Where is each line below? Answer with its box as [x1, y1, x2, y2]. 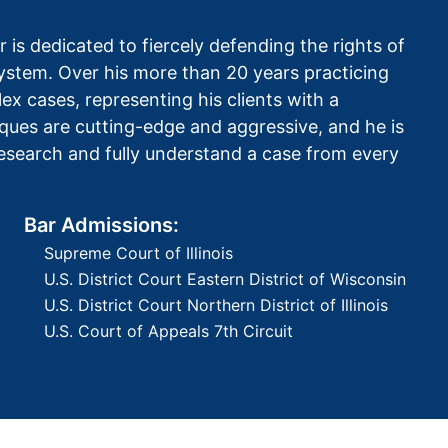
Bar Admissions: [24, 212, 179, 237]
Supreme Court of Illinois [44, 242, 233, 263]
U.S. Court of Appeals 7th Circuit [44, 320, 293, 341]
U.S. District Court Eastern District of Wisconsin [44, 268, 406, 289]
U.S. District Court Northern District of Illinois [44, 294, 388, 315]
